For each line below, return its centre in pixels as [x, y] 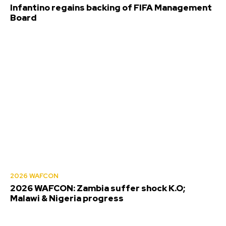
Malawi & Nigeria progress [67, 198]
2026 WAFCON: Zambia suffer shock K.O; [98, 188]
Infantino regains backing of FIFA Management [111, 7]
